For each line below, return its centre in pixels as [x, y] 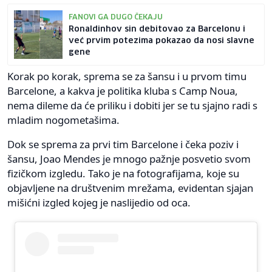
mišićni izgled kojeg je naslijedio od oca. [99, 202]
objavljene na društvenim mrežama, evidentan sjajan [130, 188]
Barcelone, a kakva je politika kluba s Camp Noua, [123, 90]
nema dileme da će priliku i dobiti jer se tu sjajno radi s [132, 105]
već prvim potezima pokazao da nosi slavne [161, 40]
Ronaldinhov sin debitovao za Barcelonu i [157, 29]
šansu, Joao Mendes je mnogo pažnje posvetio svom [129, 158]
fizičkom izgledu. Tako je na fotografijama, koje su [123, 173]
